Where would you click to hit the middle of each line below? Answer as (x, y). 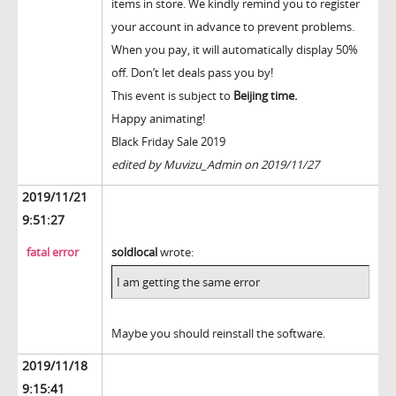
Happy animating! (158, 119)
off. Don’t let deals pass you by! (192, 73)
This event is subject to (172, 96)
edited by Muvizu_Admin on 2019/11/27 (215, 165)
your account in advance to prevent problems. (233, 27)
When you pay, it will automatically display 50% (235, 50)
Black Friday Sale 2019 (168, 142)
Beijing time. (265, 96)
